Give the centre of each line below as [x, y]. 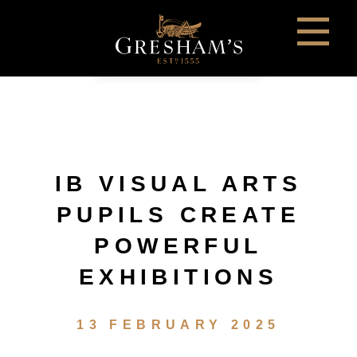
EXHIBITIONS [178, 277]
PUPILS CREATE [178, 215]
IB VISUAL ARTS [178, 184]
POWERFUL [178, 246]
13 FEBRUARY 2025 [178, 325]
